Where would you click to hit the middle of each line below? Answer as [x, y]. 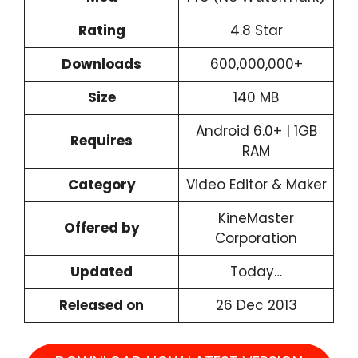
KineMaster [256, 218]
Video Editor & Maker [256, 185]
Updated [101, 272]
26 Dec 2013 [256, 305]
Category [101, 185]
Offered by [101, 228]
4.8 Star [256, 30]
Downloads [101, 64]
